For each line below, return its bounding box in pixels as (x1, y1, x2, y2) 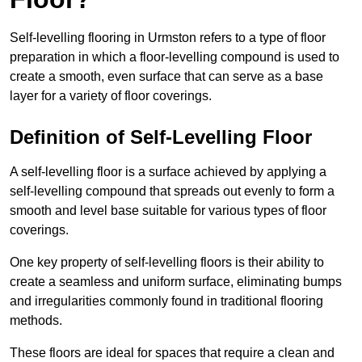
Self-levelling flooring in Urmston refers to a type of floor (10, 31, 326, 45)
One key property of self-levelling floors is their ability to (10, 255, 324, 270)
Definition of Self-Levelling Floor (10, 126, 312, 149)
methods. (10, 314, 62, 328)
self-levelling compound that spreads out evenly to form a (10, 184, 335, 199)
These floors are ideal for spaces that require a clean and (10, 346, 335, 360)
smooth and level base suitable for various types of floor (10, 204, 326, 218)
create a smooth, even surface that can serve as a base (10, 69, 323, 84)
